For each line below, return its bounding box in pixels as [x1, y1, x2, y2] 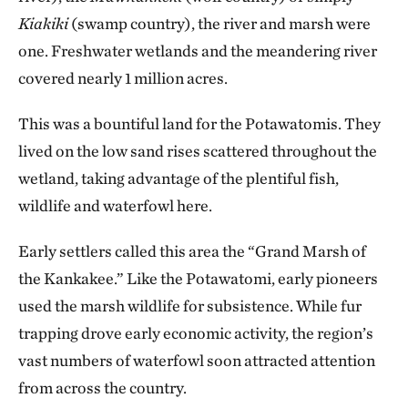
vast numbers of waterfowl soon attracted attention [18, 351, 375, 371]
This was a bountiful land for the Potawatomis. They [18, 114, 381, 134]
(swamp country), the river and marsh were [68, 14, 371, 34]
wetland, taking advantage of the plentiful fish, [18, 168, 339, 189]
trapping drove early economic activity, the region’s [18, 323, 373, 343]
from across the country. [18, 378, 187, 398]
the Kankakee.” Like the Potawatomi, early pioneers [18, 269, 378, 289]
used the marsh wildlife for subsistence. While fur [18, 296, 362, 316]
